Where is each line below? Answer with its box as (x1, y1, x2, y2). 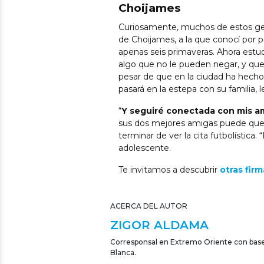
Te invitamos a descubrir (118, 164, 220, 176)
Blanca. (110, 248, 136, 258)
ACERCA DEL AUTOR (110, 202, 187, 211)
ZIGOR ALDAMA (110, 218, 209, 233)
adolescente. (118, 143, 171, 154)
